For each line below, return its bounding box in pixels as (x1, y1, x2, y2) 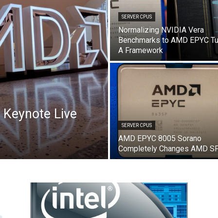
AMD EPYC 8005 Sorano (118, 134, 201, 143)
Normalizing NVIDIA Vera (118, 25, 204, 35)
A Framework (118, 46, 163, 55)
